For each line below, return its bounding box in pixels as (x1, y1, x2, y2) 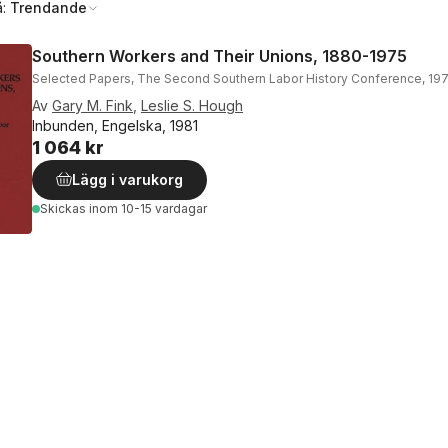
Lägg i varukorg (72, 171, 183, 188)
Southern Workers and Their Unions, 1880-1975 (32, 46, 407, 66)
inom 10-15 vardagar (89, 201, 207, 216)
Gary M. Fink (52, 97, 133, 114)
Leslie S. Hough (141, 97, 243, 114)
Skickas (40, 201, 89, 216)
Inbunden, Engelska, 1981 (32, 117, 198, 134)
